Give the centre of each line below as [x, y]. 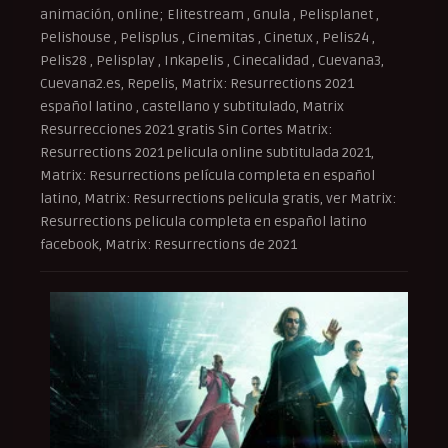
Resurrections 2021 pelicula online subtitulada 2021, [207, 153]
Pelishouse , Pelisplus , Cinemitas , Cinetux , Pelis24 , [207, 38]
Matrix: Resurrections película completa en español [207, 176]
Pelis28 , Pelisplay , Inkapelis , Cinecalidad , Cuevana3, [212, 61]
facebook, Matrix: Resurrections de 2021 [168, 245]
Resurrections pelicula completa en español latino [203, 222]
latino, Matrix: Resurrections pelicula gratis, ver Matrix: [218, 199]
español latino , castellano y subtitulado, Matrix [192, 107]
